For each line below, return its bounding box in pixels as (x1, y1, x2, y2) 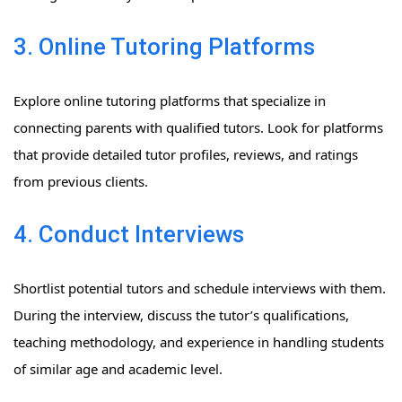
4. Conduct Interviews (13, 221, 244, 249)
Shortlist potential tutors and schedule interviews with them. (13, 279, 386, 298)
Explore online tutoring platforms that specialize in (13, 92, 326, 110)
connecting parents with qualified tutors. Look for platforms (13, 118, 383, 137)
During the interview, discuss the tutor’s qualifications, (13, 306, 349, 325)
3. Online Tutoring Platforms (13, 33, 315, 61)
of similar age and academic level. (13, 360, 223, 379)
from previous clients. (13, 172, 148, 191)
